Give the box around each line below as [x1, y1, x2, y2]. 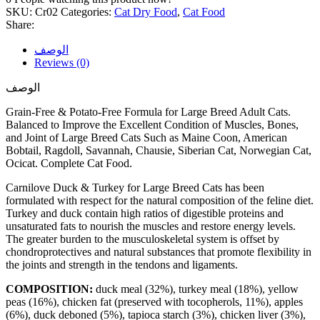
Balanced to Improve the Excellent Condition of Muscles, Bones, [6, 118, 299, 131]
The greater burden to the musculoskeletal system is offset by [6, 232, 279, 245]
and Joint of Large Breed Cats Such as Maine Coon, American [6, 131, 287, 144]
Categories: [61, 5, 111, 18]
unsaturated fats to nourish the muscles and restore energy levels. [6, 219, 296, 232]
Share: [6, 18, 34, 31]
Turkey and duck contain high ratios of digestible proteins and [6, 206, 284, 219]
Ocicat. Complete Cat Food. [6, 156, 132, 169]
